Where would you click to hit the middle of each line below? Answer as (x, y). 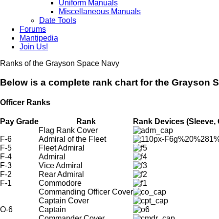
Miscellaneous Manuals (100, 11)
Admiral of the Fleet (72, 139)
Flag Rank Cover (68, 131)
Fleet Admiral (62, 148)
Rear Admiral (61, 175)
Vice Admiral (61, 166)
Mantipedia (39, 38)
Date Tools (58, 20)
